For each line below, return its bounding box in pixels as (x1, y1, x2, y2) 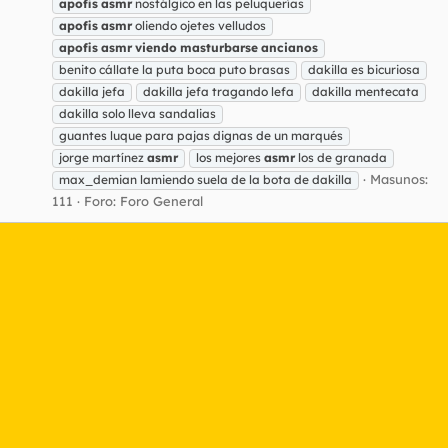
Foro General (120, 192, 203, 209)
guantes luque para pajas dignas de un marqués (59, 127, 343, 143)
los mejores (196, 149, 264, 165)
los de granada (295, 149, 387, 165)
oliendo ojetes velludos (132, 17, 266, 33)
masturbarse (180, 39, 258, 55)
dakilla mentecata (312, 83, 419, 99)
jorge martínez (59, 149, 147, 165)
